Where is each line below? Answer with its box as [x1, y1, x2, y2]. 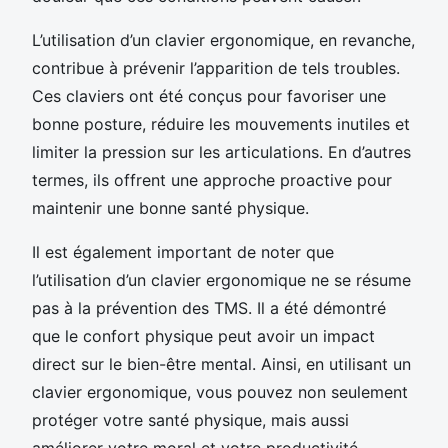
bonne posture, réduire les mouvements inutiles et [32, 113, 410, 134]
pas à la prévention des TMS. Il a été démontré [32, 297, 386, 318]
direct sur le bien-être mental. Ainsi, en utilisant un [32, 353, 411, 374]
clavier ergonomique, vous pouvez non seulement [32, 381, 408, 402]
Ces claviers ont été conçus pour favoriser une [32, 85, 386, 106]
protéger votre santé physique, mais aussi [32, 409, 349, 430]
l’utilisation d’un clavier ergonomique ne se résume [32, 269, 411, 290]
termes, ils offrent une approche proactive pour [32, 169, 392, 190]
